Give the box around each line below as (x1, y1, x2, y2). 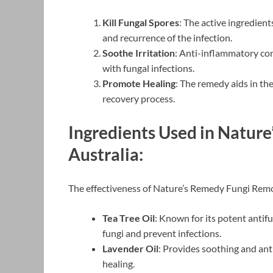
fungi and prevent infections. (102, 227, 221, 239)
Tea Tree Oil (102, 212, 155, 224)
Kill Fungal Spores (102, 16, 179, 28)
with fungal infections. (102, 62, 194, 74)
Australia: (68, 143, 143, 165)
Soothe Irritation (102, 46, 175, 58)
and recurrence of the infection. (102, 31, 232, 43)
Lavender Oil (102, 243, 158, 255)
